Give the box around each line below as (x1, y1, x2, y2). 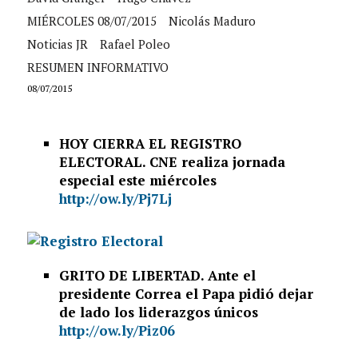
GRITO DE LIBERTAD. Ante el (58, 266, 256, 285)
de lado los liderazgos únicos (58, 303, 258, 322)
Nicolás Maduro (168, 13, 256, 30)
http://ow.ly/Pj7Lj (58, 189, 176, 209)
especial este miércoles (58, 171, 217, 190)
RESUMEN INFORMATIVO (26, 59, 169, 76)
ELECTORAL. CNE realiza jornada (58, 153, 285, 172)
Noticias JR (26, 36, 88, 53)
